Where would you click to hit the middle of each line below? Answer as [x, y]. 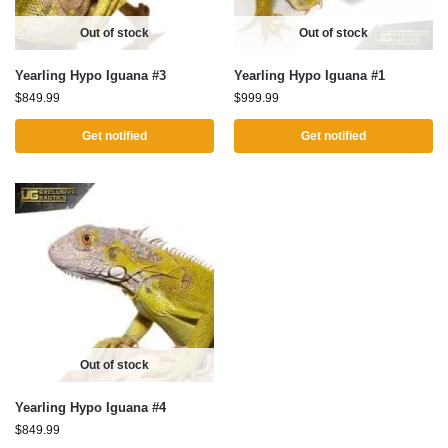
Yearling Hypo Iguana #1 [309, 75]
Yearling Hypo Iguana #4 [90, 407]
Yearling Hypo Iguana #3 [90, 75]
